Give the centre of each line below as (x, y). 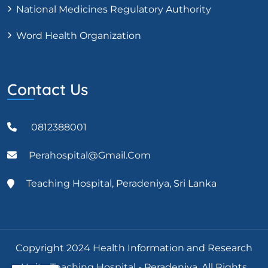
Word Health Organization (79, 36)
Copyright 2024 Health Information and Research (134, 248)
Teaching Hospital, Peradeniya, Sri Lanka (121, 184)
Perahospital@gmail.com (90, 156)
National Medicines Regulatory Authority (114, 10)
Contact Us (48, 90)
